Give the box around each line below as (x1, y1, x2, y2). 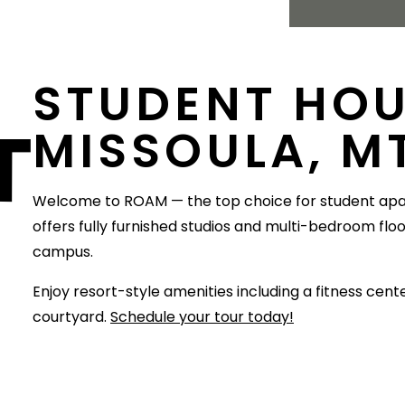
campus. (33, 240, 93, 262)
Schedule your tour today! (110, 306, 294, 327)
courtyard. (33, 306, 110, 327)
